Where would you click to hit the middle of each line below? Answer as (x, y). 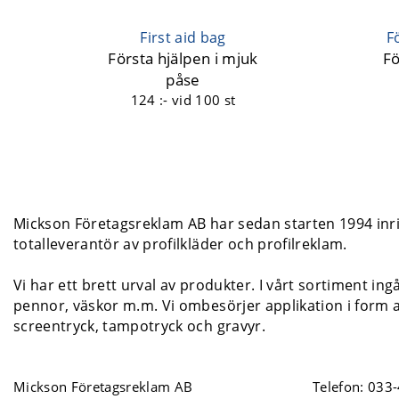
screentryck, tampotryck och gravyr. (139, 326)
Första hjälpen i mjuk (183, 58)
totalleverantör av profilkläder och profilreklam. (180, 244)
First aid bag (183, 37)
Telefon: (341, 386)
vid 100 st (204, 99)
